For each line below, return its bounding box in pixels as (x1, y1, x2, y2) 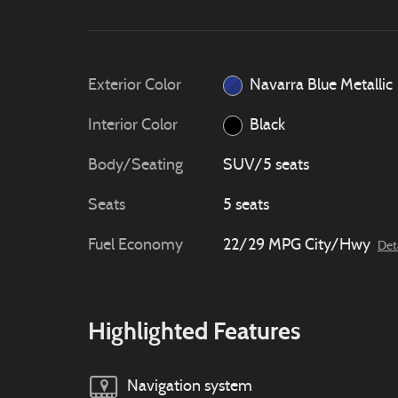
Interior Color (88, 117, 178, 134)
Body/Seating (88, 157, 183, 174)
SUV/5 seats (222, 157, 309, 174)
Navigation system (127, 378, 252, 395)
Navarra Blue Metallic (250, 77, 394, 94)
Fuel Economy (88, 237, 183, 254)
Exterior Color (88, 77, 181, 94)
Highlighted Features (88, 316, 300, 346)
